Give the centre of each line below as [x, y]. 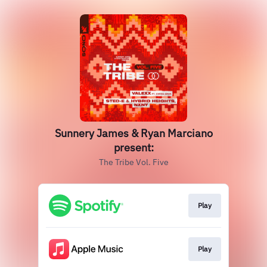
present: [133, 148]
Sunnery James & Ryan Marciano [133, 133]
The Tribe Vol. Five [133, 162]
